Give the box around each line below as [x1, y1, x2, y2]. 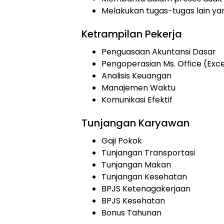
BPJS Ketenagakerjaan [101, 183, 190, 194]
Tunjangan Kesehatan [101, 171, 187, 182]
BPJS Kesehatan [101, 195, 165, 206]
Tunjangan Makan [101, 159, 171, 170]
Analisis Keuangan [101, 70, 171, 81]
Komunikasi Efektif [101, 94, 172, 105]
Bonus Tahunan [101, 207, 161, 218]
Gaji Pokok [101, 135, 142, 146]
